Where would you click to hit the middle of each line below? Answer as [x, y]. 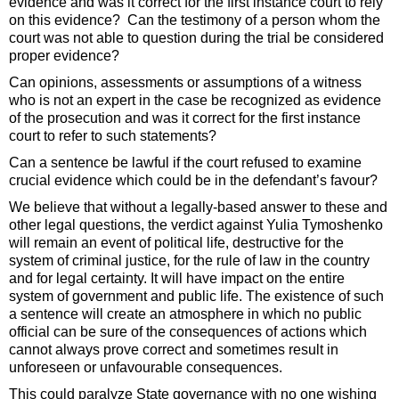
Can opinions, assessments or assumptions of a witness [185, 83]
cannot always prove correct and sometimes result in [174, 350]
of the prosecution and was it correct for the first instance [185, 118]
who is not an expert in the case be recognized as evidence [195, 101]
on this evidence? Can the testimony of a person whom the [195, 20]
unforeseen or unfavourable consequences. [146, 368]
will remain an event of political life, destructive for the [176, 243]
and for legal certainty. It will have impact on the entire [177, 279]
